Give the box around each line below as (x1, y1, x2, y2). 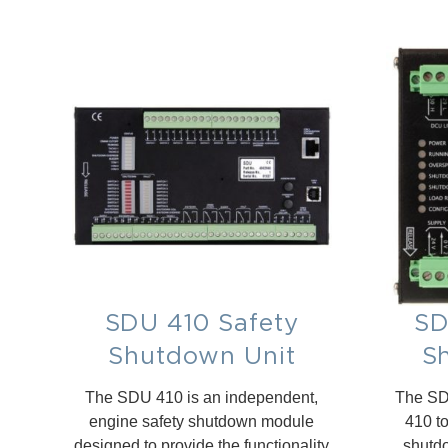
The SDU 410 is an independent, (85, 388, 319, 406)
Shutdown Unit (108, 341, 296, 368)
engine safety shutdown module (89, 412, 315, 430)
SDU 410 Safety (104, 308, 299, 335)
